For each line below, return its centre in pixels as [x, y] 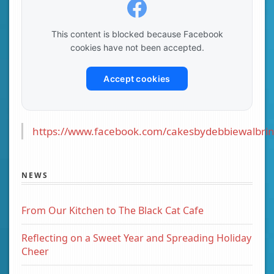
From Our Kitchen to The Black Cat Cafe [113, 211]
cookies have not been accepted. [137, 48]
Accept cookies [137, 79]
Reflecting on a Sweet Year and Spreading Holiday [136, 238]
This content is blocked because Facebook [137, 34]
